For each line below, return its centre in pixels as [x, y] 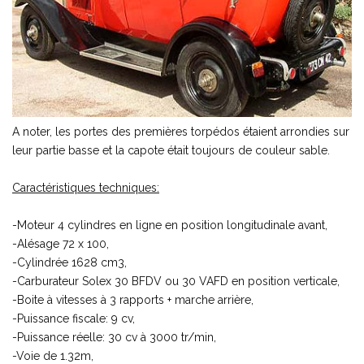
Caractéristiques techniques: [86, 187]
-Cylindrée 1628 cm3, [69, 262]
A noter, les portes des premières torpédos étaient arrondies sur [181, 131]
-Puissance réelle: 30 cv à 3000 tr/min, [114, 337]
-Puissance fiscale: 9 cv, [74, 318]
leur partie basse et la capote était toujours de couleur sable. [171, 150]
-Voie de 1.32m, [53, 355]
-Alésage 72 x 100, [61, 243]
